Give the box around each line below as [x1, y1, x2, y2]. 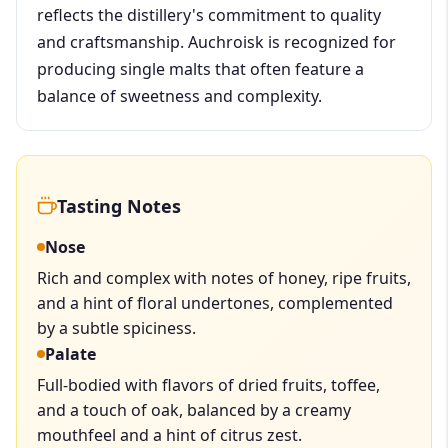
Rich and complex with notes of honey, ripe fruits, [37, 266, 411, 289]
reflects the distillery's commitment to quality [37, 3, 381, 26]
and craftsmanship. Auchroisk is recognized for [37, 30, 396, 53]
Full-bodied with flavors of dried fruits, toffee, [37, 373, 380, 396]
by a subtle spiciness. [37, 316, 196, 339]
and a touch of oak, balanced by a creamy [37, 398, 351, 421]
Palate [45, 342, 96, 365]
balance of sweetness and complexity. [37, 84, 322, 107]
